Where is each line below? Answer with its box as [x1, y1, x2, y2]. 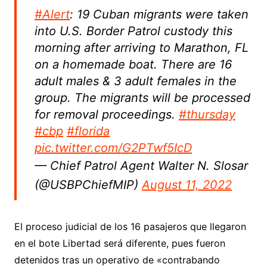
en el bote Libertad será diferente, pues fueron [14, 237, 225, 249]
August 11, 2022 [141, 177, 232, 192]
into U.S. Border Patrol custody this [34, 23, 232, 38]
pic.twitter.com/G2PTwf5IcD [34, 140, 192, 155]
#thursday [178, 107, 235, 122]
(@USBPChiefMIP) [34, 177, 142, 192]
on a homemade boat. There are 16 [34, 57, 232, 72]
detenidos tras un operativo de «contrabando [14, 253, 220, 266]
